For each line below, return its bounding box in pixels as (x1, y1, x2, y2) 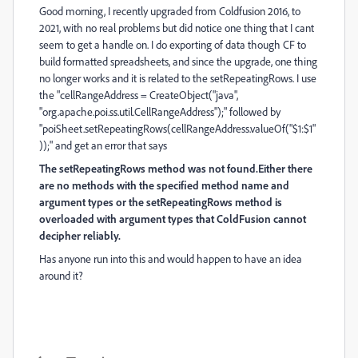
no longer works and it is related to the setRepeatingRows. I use (39, 71, 316, 85)
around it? (39, 268, 83, 282)
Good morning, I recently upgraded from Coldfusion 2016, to (39, 4, 300, 18)
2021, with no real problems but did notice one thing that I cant (39, 21, 314, 34)
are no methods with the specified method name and (39, 178, 289, 192)
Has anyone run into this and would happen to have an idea (39, 252, 302, 265)
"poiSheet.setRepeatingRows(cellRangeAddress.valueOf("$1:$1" (39, 121, 316, 135)
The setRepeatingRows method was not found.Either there (39, 161, 312, 175)
